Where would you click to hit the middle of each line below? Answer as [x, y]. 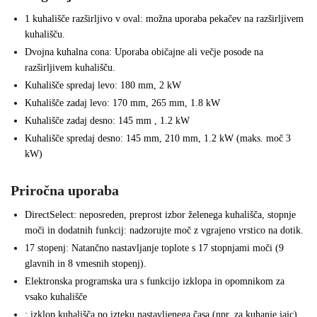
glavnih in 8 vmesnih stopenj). [86, 264]
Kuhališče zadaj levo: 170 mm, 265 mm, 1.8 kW [122, 103]
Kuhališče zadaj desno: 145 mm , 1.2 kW [107, 121]
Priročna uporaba [65, 191]
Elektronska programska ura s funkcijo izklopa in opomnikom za [155, 282]
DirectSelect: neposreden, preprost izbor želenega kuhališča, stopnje [160, 215]
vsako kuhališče [56, 297]
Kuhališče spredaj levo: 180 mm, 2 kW [103, 86]
